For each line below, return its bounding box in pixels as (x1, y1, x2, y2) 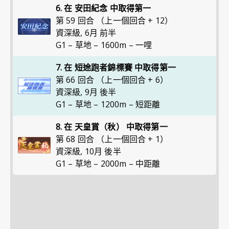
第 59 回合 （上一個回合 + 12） (56, 15, 173, 26)
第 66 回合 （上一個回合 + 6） (56, 74, 169, 85)
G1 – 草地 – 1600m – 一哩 (56, 39, 152, 51)
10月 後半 (84, 146, 121, 157)
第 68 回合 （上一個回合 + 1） (56, 133, 169, 145)
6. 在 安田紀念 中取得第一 (56, 3, 151, 14)
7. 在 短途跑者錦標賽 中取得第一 (56, 62, 176, 73)
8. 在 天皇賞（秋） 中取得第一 (56, 121, 168, 132)
